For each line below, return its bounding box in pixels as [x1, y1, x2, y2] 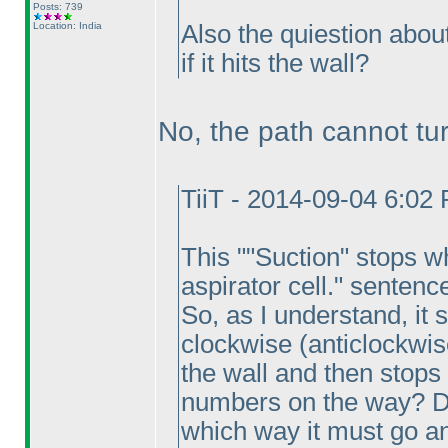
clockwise [180, 330, 299, 358]
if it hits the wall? [180, 49, 369, 77]
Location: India [32, 20, 102, 31]
